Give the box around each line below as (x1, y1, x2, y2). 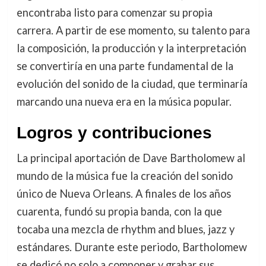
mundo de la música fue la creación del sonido (16, 169, 233, 183)
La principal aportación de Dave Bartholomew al (16, 151, 245, 165)
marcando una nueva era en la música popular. (16, 95, 232, 109)
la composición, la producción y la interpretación (16, 42, 246, 55)
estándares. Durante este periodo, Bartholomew (16, 240, 247, 254)
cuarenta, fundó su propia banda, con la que (16, 205, 222, 218)
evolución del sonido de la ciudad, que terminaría (16, 77, 248, 91)
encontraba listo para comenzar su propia (16, 6, 213, 20)
